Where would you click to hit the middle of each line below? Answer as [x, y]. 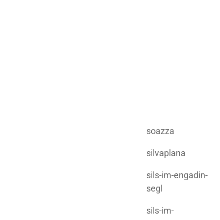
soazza [160, 131]
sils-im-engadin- [177, 175]
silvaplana [166, 153]
